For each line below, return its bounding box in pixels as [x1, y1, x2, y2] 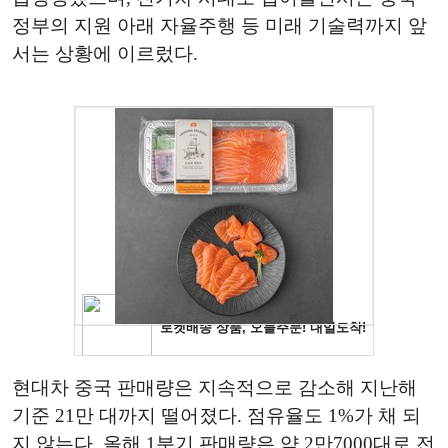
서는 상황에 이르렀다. [12, 43, 198, 64]
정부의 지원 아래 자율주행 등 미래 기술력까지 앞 [12, 15, 427, 36]
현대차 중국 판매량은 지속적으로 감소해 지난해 [12, 377, 417, 398]
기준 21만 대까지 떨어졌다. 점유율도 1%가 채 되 [12, 405, 421, 426]
